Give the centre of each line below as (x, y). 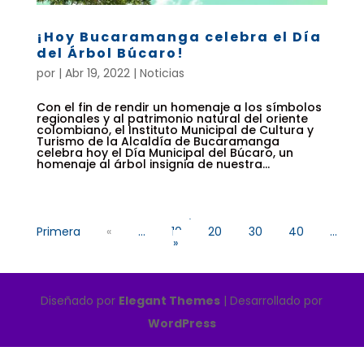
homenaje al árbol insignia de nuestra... (153, 165)
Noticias (162, 74)
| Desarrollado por (272, 301)
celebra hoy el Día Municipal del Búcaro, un (165, 153)
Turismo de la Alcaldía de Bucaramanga (158, 142)
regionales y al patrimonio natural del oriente (172, 119)
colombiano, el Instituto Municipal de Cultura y (175, 130)
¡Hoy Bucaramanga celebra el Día (179, 37)
